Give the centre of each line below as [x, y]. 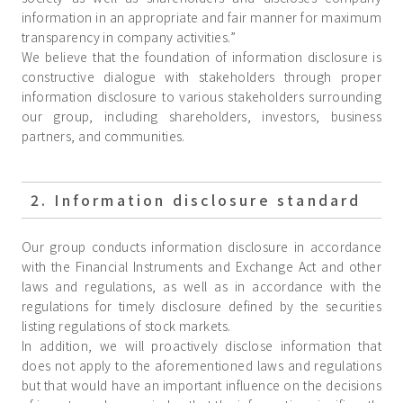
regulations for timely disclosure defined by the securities [201, 306]
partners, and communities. [103, 136]
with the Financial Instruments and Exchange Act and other [201, 267]
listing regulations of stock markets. [126, 326]
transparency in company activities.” [129, 37]
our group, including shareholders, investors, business [201, 116]
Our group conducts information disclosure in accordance [201, 247]
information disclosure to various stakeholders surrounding [201, 97]
